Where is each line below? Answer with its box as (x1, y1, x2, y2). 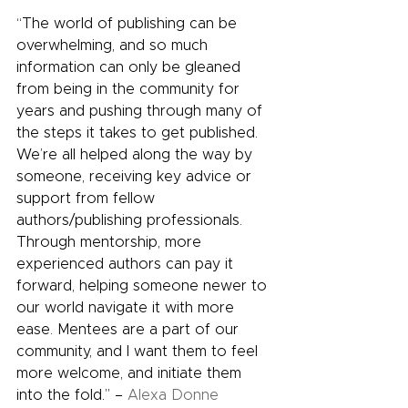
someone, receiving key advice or (16, 169, 256, 184)
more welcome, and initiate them (16, 366, 246, 381)
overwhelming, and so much (16, 38, 212, 53)
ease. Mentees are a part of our (16, 322, 243, 337)
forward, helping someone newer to (16, 279, 271, 293)
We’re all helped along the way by (16, 148, 257, 162)
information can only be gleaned (16, 60, 245, 75)
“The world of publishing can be (16, 16, 241, 31)
